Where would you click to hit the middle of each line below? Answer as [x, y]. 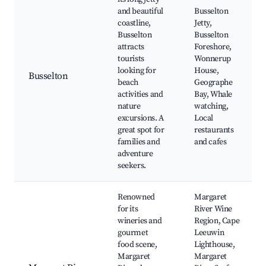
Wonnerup [213, 59]
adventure [135, 154]
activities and [140, 95]
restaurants [214, 130]
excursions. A [141, 118]
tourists [131, 59]
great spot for [141, 130]
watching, [211, 107]
